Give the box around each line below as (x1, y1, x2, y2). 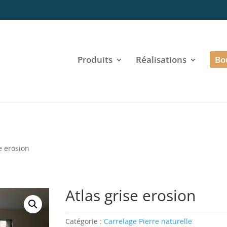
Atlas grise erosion (65, 185, 196, 206)
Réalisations (135, 54, 186, 66)
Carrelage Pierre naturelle (104, 216, 193, 226)
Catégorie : (65, 216, 104, 226)
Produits (77, 54, 112, 66)
